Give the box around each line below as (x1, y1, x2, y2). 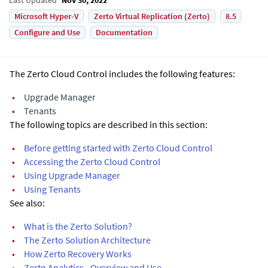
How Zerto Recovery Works (24, 247, 132, 260)
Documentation (96, 26, 153, 38)
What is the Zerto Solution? (24, 220, 132, 232)
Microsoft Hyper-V (14, 10, 78, 22)
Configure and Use (14, 26, 80, 38)
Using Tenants (24, 182, 81, 195)
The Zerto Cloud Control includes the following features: (10, 67, 235, 80)
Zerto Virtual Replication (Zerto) (94, 10, 210, 22)
